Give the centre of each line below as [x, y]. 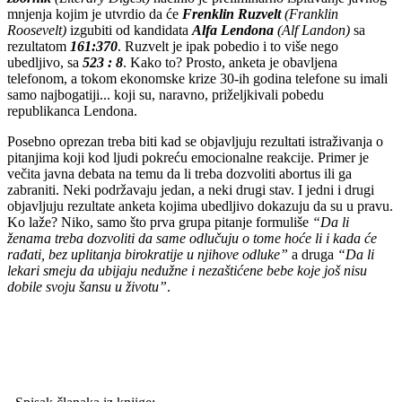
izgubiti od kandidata [131, 30]
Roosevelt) [39, 30]
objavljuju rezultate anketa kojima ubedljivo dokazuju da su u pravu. [200, 205]
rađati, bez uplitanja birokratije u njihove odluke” [149, 254]
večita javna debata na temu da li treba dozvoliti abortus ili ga [179, 173]
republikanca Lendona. [74, 110]
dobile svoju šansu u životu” [87, 286]
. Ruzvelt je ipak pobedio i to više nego [228, 46]
